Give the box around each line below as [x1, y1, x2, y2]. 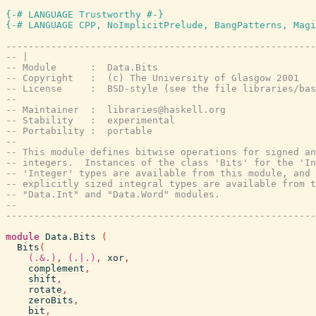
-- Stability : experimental [6, 115, 175, 126]
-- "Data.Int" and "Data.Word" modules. [6, 189, 220, 200]
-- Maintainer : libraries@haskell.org [6, 104, 226, 115]
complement [28, 263, 85, 274]
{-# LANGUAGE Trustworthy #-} [6, 9, 164, 20]
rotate [28, 284, 62, 295]
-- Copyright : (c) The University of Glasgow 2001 [6, 73, 299, 83]
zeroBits [28, 295, 73, 305]
